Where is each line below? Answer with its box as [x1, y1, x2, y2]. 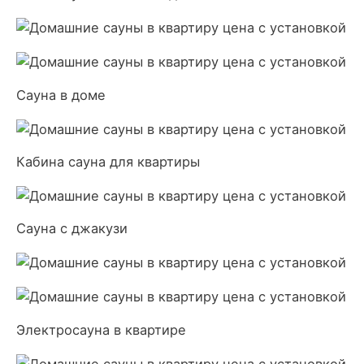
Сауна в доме [16, 86, 106, 103]
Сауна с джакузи [16, 220, 128, 237]
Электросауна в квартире [16, 321, 186, 338]
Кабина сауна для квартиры [16, 153, 200, 170]
